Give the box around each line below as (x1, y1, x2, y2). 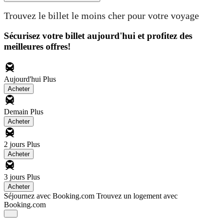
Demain (4, 107, 30, 116)
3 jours (4, 172, 27, 181)
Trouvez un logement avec (96, 191, 178, 200)
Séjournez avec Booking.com (4, 191, 94, 200)
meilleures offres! (4, 41, 71, 52)
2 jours (4, 140, 27, 148)
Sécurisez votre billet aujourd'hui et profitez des (4, 30, 192, 41)
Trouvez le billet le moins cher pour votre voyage (4, 10, 199, 21)
